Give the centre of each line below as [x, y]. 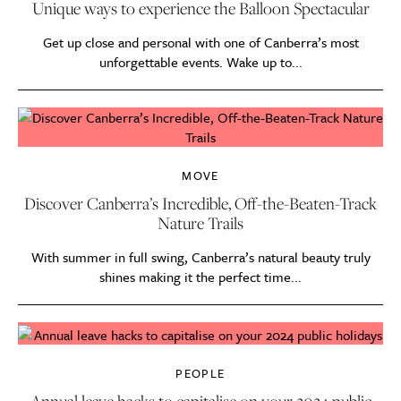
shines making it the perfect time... [200, 277]
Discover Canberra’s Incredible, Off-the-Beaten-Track [200, 204]
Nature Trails [200, 223]
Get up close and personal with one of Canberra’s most [200, 43]
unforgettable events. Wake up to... [200, 62]
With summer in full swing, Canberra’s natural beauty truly [200, 257]
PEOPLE [200, 373]
